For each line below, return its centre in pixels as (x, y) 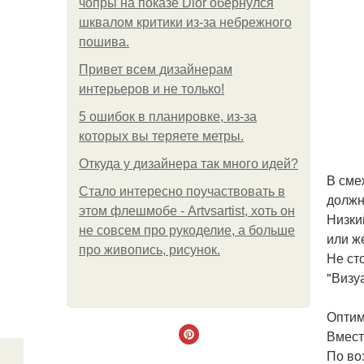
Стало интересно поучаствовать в (182, 191)
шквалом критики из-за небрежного (185, 22)
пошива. (104, 42)
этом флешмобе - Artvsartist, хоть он (187, 211)
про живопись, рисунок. (149, 250)
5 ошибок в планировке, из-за (168, 117)
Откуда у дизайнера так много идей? (188, 164)
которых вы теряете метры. (161, 136)
